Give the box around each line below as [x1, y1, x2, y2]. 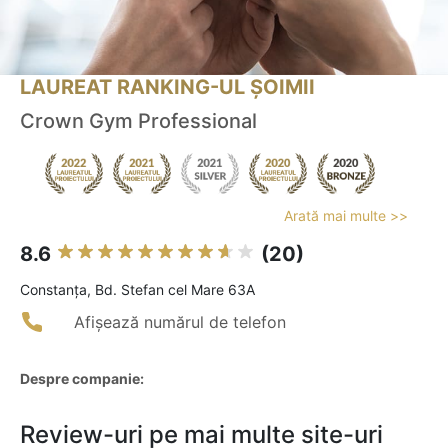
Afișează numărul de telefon [74, 312, 286, 333]
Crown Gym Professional [20, 109, 257, 134]
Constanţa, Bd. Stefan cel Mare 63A [20, 281, 255, 299]
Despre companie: [20, 370, 144, 388]
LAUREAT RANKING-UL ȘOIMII [20, 75, 315, 100]
